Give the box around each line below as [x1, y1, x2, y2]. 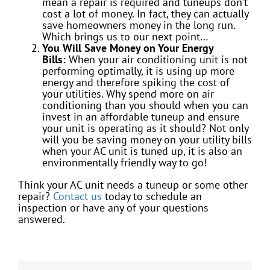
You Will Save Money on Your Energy [42, 41, 213, 55]
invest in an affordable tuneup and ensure [42, 110, 239, 124]
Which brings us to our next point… [42, 30, 209, 44]
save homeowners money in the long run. [42, 18, 235, 33]
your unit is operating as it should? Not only [42, 121, 248, 136]
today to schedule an [102, 189, 202, 204]
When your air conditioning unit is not [66, 52, 248, 67]
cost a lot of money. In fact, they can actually [42, 7, 248, 21]
